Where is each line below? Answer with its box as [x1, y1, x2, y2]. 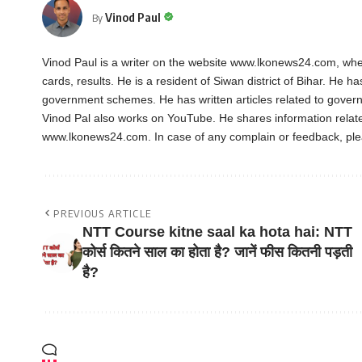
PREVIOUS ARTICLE [53, 207, 152, 221]
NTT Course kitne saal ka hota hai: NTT [82, 224, 352, 241]
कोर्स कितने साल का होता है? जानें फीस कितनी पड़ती [82, 244, 352, 261]
